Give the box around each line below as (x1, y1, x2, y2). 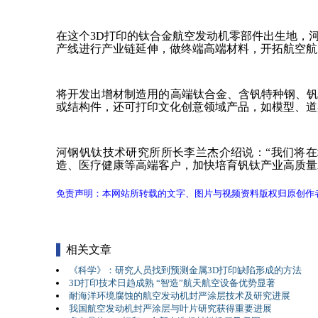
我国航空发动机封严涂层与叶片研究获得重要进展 (69, 303, 273, 314)
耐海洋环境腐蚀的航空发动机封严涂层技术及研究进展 (69, 290, 291, 301)
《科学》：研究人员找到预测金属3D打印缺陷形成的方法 (69, 265, 302, 275)
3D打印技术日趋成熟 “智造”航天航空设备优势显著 (69, 278, 276, 288)
